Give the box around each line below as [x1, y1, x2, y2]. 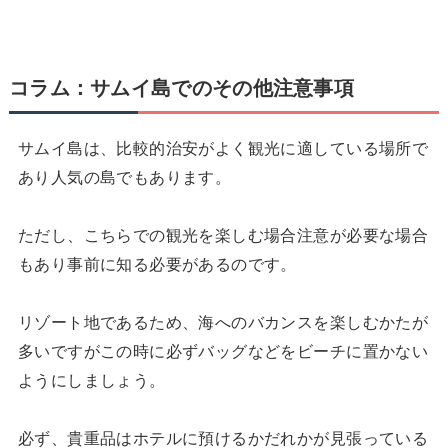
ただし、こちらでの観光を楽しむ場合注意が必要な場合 [17, 225, 429, 244]
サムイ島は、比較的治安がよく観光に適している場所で [17, 138, 429, 157]
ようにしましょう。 [17, 370, 166, 389]
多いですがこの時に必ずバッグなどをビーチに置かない [17, 341, 429, 360]
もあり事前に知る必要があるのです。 [17, 254, 297, 273]
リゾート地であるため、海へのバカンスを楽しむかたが [17, 312, 429, 331]
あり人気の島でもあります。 [17, 167, 232, 186]
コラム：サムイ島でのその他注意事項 [8, 76, 355, 99]
